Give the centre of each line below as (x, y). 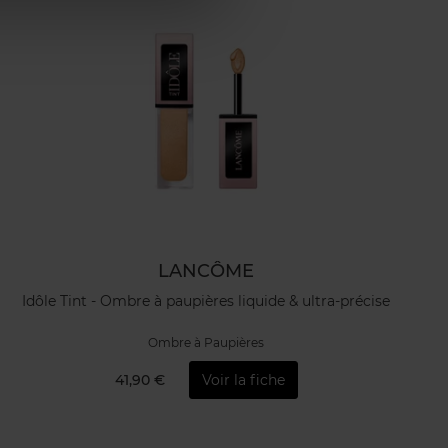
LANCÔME (206, 271)
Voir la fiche (243, 379)
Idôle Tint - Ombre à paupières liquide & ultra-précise (206, 300)
